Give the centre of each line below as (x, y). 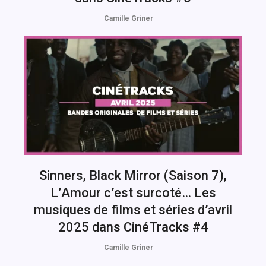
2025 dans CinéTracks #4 (133, 227)
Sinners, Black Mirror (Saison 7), (133, 175)
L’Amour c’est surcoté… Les (133, 192)
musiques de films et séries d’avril (133, 210)
